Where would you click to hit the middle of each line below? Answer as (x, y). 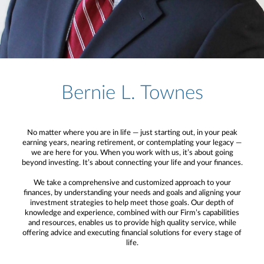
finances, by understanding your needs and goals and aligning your (132, 193)
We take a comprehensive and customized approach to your (132, 183)
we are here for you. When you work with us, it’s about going (132, 153)
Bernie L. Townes (132, 93)
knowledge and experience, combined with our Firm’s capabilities (132, 213)
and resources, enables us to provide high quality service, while (132, 223)
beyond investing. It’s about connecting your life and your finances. (132, 163)
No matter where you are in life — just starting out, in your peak (132, 133)
